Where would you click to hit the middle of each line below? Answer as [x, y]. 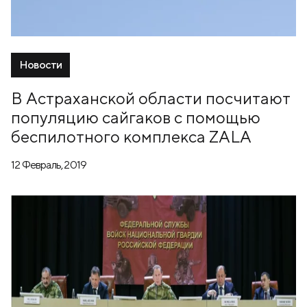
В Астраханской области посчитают [151, 98]
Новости [41, 64]
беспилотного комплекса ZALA [131, 136]
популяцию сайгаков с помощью [136, 117]
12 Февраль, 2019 [49, 164]
